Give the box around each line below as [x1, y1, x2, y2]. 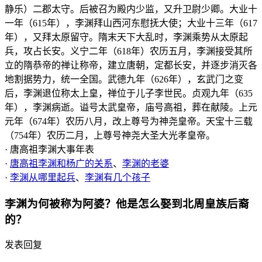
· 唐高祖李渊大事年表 [5, 144, 94, 154]
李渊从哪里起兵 [10, 172, 75, 182]
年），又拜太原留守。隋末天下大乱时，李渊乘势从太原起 [5, 32, 248, 42]
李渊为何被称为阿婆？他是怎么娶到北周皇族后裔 [5, 197, 249, 210]
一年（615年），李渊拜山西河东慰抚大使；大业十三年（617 [5, 18, 257, 28]
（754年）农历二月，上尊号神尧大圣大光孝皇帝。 [5, 130, 215, 140]
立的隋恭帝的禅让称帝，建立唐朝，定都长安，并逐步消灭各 [5, 60, 257, 70]
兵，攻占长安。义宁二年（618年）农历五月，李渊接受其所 [5, 46, 253, 56]
